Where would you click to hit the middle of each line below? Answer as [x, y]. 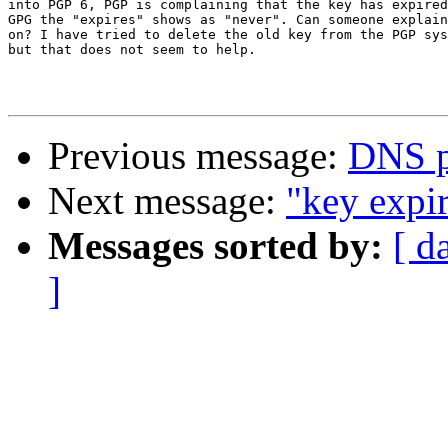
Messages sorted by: [215, 246]
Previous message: [198, 156]
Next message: [167, 201]
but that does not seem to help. [132, 50]
